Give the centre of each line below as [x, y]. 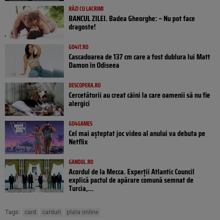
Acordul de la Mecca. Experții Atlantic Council [132, 172]
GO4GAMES [81, 124]
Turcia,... [81, 189]
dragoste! [82, 27]
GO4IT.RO [79, 47]
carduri [52, 212]
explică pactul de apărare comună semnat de [131, 180]
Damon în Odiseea [94, 65]
